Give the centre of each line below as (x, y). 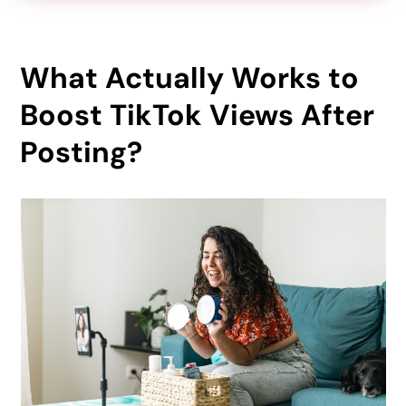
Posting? (82, 153)
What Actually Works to (190, 78)
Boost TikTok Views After (198, 116)
